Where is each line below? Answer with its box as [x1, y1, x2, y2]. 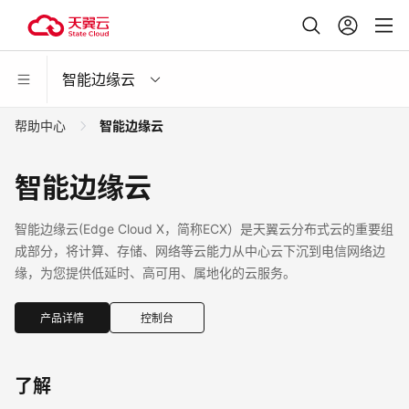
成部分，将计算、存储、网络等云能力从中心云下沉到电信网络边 [15, 243, 385, 258]
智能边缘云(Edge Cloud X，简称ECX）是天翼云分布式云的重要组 [15, 221, 393, 236]
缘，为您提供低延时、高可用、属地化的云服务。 [15, 265, 325, 280]
